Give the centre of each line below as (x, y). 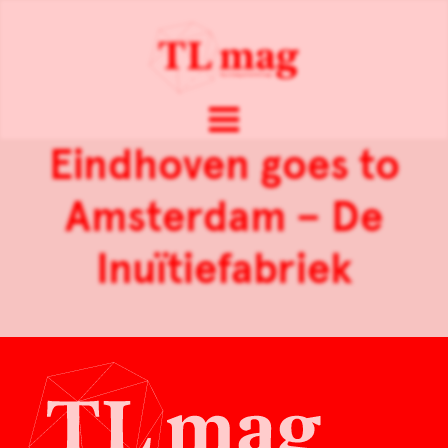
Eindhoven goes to (224, 165)
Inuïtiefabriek (224, 269)
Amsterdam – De (224, 217)
